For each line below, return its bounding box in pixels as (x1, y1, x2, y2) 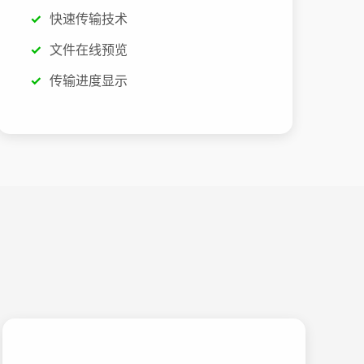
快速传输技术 (50, 11, 128, 28)
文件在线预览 (50, 41, 128, 58)
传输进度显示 (50, 71, 128, 89)
